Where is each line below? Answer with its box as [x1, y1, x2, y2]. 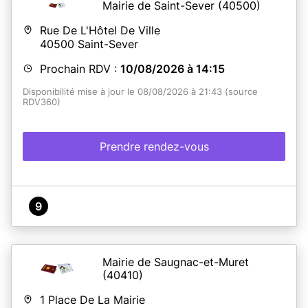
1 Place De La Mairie [40, 292, 145, 307]
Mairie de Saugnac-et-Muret [102, 254, 249, 269]
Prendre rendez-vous [99, 139, 209, 153]
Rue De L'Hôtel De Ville [40, 23, 160, 37]
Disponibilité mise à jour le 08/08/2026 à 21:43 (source [23, 86, 258, 97]
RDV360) [23, 96, 60, 107]
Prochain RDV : [40, 61, 120, 76]
